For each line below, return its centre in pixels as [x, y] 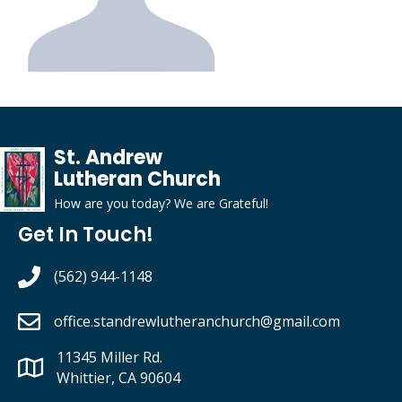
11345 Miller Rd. [109, 357]
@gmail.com [300, 321]
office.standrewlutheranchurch [157, 321]
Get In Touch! [86, 234]
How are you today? [114, 203]
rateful [247, 203]
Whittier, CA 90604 [118, 377]
